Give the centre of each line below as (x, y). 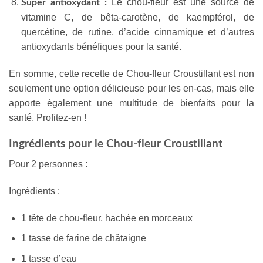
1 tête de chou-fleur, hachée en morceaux (107, 218)
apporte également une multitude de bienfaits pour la (131, 103)
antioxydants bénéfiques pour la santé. (101, 47)
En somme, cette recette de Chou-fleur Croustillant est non (131, 73)
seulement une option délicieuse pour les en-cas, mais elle (131, 88)
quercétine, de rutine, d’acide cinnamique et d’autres (137, 32)
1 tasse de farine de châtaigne (83, 238)
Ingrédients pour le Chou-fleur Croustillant (116, 144)
